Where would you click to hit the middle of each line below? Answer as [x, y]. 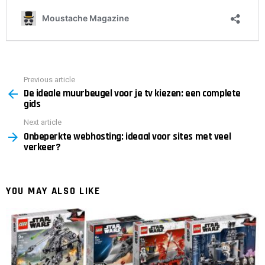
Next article [43, 122]
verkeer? [42, 147]
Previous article [49, 79]
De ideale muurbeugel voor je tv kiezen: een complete [132, 94]
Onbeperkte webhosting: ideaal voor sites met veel [127, 136]
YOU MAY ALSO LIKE [53, 191]
